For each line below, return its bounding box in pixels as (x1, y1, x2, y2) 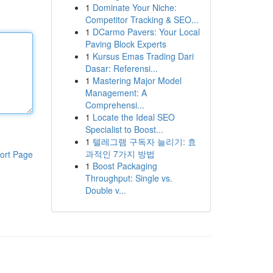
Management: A (85, 87, 147, 99)
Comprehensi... (85, 99, 144, 111)
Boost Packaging (92, 160, 157, 172)
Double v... (85, 184, 126, 196)
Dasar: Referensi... (85, 62, 158, 74)
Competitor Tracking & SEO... (85, 13, 199, 26)
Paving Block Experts (85, 38, 166, 50)
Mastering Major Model (92, 74, 182, 87)
